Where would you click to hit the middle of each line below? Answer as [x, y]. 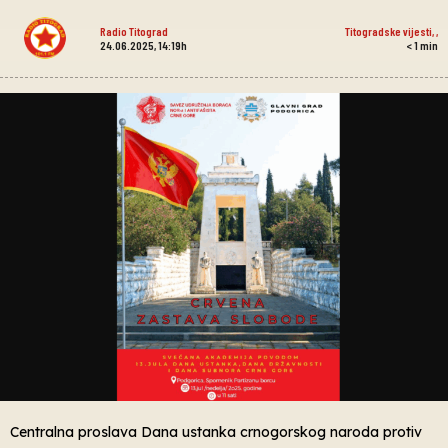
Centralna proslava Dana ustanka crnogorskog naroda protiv [216, 432]
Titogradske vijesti [388, 30]
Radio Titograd [133, 30]
